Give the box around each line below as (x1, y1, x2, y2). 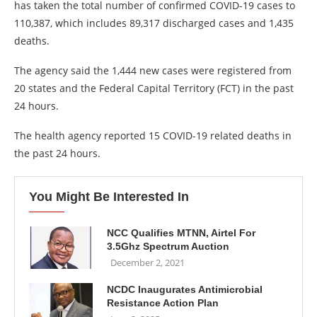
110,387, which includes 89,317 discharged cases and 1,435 (14, 16, 294, 30)
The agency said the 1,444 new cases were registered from (14, 64, 292, 77)
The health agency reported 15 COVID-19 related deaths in (14, 129, 292, 142)
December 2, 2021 (110, 256, 185, 269)
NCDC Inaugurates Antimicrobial (107, 284, 263, 295)
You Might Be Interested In (29, 190, 189, 204)
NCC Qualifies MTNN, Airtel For (107, 227, 255, 238)
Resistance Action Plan (107, 297, 219, 309)
